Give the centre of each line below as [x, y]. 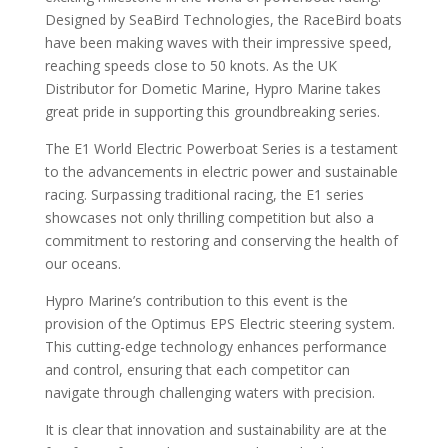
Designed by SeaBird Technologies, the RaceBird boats [223, 19]
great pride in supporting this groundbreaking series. [212, 111]
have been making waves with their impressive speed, [218, 42]
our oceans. [82, 263]
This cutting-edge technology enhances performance [215, 346]
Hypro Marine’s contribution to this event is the [196, 300]
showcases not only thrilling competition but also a [209, 217]
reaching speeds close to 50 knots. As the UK [190, 65]
